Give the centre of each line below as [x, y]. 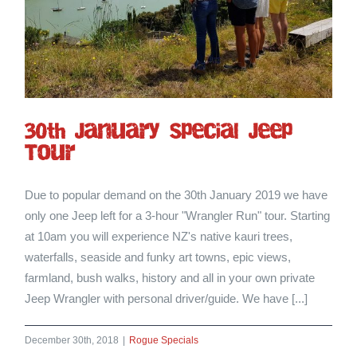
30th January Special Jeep [159, 132]
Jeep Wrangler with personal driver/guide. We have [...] [167, 298]
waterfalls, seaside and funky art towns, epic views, [158, 257]
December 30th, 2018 [72, 340]
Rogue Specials [164, 340]
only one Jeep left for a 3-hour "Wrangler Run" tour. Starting [178, 215]
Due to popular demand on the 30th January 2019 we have [177, 194]
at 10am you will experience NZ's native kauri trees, [159, 236]
